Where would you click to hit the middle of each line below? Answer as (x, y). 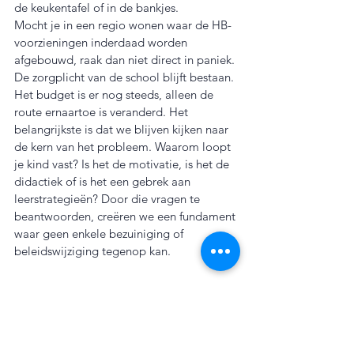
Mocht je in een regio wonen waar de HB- (123, 25)
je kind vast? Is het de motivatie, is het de (123, 164)
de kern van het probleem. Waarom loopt (124, 147)
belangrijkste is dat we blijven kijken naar (123, 130)
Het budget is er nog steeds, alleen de (115, 95)
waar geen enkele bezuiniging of (100, 234)
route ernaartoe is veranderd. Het (103, 112)
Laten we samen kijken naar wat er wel (116, 332)
